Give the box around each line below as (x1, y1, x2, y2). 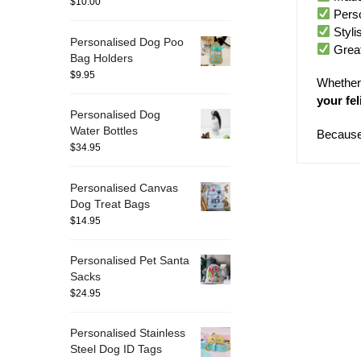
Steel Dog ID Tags (70, 342, 162, 356)
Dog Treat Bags (70, 197, 150, 210)
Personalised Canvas (70, 180, 178, 194)
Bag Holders (70, 51, 133, 64)
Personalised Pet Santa (70, 254, 189, 268)
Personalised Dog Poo (70, 35, 184, 48)
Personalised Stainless (70, 326, 185, 340)
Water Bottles (70, 124, 138, 138)
